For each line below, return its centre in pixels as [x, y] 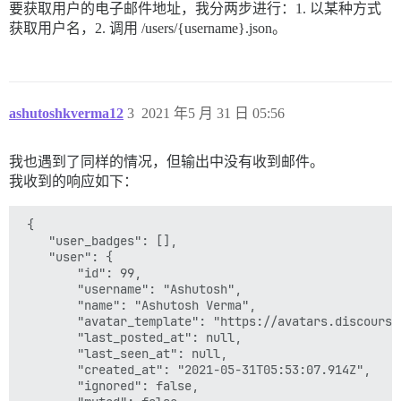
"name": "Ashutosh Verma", [138, 306]
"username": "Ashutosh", [131, 290]
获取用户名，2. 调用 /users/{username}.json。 [148, 29]
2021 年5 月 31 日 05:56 [213, 114]
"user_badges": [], [98, 241]
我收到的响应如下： [73, 182]
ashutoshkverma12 [66, 114]
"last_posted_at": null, [131, 338]
